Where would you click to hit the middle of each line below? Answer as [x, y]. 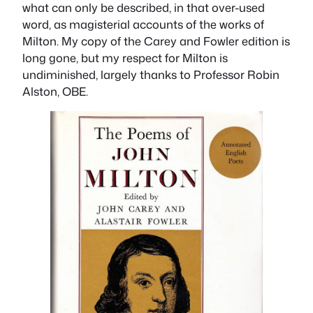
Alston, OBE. [55, 91]
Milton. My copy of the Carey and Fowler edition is [156, 41]
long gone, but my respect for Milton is [125, 57]
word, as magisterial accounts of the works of [143, 24]
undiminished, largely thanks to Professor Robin [151, 74]
